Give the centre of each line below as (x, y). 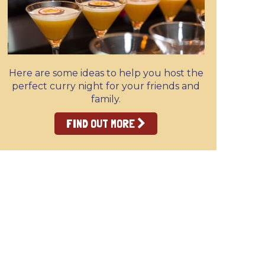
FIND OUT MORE (102, 124)
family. (106, 99)
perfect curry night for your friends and (106, 86)
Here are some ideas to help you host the (106, 73)
